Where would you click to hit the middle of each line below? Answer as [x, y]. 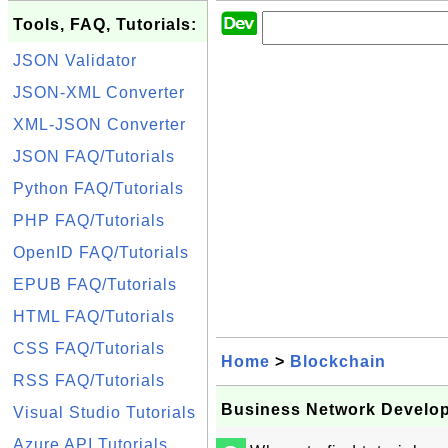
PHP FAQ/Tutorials [89, 220]
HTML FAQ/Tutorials [94, 316]
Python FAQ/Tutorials [98, 188]
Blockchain [338, 361]
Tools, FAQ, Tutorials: [105, 24]
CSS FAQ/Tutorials [89, 348]
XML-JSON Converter [99, 124]
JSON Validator [75, 60]
